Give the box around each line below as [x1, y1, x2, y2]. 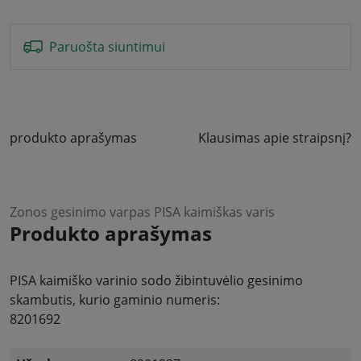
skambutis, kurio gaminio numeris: [10, 290, 220, 309]
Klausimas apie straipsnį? [198, 128, 351, 147]
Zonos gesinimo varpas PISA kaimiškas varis [10, 202, 275, 221]
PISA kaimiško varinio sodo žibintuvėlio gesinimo [10, 271, 303, 289]
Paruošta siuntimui [49, 37, 165, 56]
